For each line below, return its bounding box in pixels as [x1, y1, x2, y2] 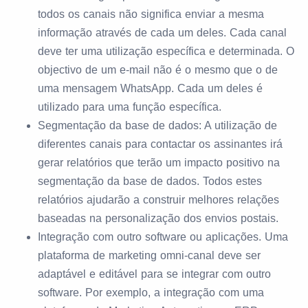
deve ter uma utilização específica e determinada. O [38, 45, 294, 57]
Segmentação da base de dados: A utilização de [38, 120, 277, 131]
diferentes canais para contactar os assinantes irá [38, 138, 283, 150]
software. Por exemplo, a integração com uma [38, 287, 264, 298]
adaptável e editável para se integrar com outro [38, 268, 271, 280]
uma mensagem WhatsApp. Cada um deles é [38, 82, 263, 94]
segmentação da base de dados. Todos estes [38, 175, 262, 187]
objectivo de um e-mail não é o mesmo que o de [38, 64, 278, 76]
